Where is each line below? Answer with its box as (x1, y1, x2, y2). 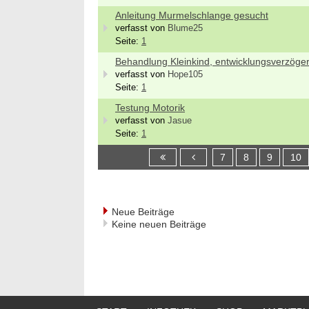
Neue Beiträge (112, 206, 175, 217)
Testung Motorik (115, 102, 185, 113)
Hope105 (168, 70, 203, 79)
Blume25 (168, 23, 203, 33)
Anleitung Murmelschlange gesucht (115, 10, 268, 21)
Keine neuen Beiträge (112, 219, 206, 230)
